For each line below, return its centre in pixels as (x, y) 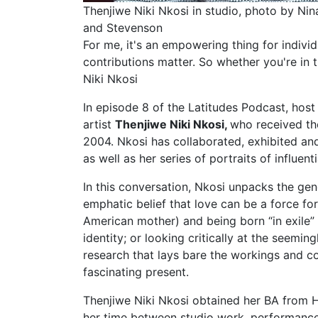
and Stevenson (123, 28)
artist (99, 125)
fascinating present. (136, 272)
